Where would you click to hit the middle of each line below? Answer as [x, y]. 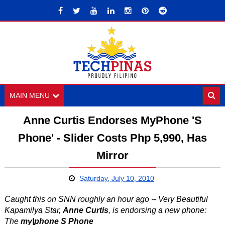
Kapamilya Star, [33, 210]
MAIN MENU [29, 95]
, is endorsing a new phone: [157, 210]
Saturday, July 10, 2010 [117, 178]
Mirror [112, 155]
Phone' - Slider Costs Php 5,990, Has [112, 138]
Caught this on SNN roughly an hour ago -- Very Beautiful [106, 199]
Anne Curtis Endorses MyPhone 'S [112, 120]
